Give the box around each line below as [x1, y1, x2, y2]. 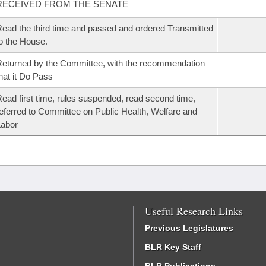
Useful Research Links [145, 204, 243, 218]
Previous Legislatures [145, 223, 233, 233]
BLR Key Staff [145, 242, 201, 252]
